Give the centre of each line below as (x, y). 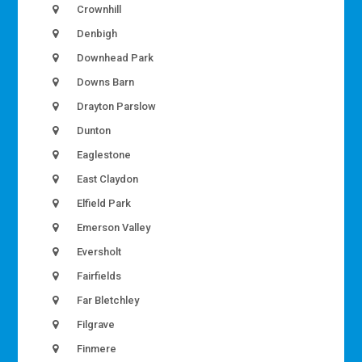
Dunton (93, 131)
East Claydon (107, 179)
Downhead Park (114, 58)
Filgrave (95, 325)
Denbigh (96, 34)
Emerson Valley (113, 228)
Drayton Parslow (116, 107)
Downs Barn (105, 82)
